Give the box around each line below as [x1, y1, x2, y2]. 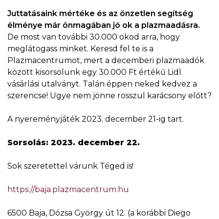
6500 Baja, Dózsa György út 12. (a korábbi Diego [7, 208, 191, 218]
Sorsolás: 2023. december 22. [7, 138, 140, 147]
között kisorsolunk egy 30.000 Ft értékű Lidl [7, 67, 181, 77]
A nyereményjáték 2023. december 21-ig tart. [7, 114, 184, 124]
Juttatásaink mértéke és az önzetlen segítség [7, 9, 193, 18]
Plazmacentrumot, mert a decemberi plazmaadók [7, 56, 204, 65]
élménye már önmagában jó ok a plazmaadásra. [7, 21, 200, 30]
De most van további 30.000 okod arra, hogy [7, 32, 180, 42]
